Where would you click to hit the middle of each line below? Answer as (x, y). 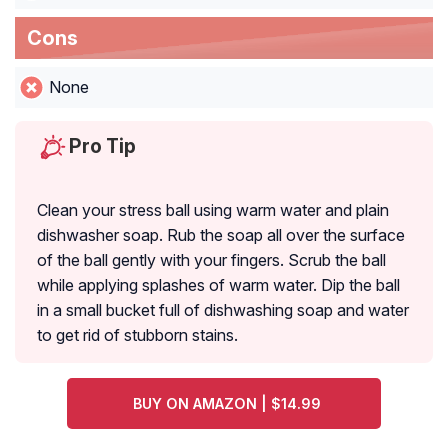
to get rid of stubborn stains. (137, 335)
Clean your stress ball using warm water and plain (213, 210)
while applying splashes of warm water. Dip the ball (218, 285)
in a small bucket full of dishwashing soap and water (223, 310)
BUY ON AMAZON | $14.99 (226, 404)
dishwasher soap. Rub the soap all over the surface (221, 235)
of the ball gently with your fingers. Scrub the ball (211, 260)
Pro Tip (102, 146)
